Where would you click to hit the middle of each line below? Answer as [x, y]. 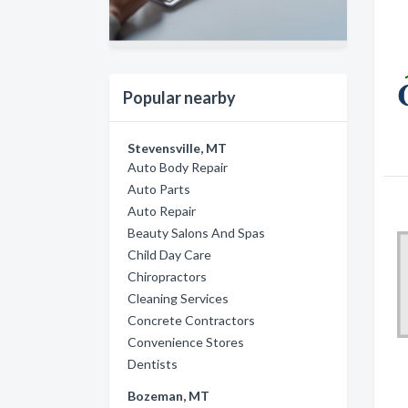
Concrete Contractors [191, 320]
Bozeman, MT [168, 395]
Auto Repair [162, 210]
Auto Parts [159, 189]
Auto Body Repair [178, 167]
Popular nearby [179, 97]
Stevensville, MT [177, 148]
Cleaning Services [178, 298]
